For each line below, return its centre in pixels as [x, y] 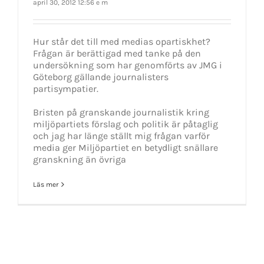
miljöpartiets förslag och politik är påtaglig [126, 124]
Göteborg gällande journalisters [101, 77]
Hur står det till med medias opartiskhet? [122, 41]
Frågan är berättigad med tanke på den [117, 53]
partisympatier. [66, 88]
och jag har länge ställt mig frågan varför [121, 136]
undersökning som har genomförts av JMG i [128, 65]
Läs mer [46, 184]
